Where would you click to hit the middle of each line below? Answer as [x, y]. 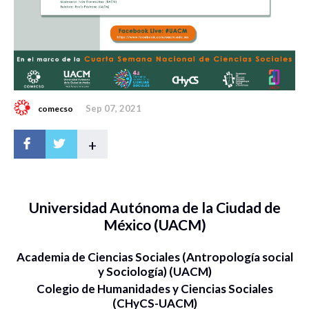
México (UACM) [154, 225]
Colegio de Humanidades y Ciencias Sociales [154, 289]
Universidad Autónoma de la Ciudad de [154, 208]
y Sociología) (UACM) [154, 272]
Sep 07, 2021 [113, 108]
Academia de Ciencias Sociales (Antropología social [154, 257]
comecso [56, 109]
